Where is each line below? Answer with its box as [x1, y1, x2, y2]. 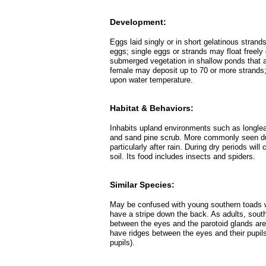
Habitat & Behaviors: [110, 103, 194, 113]
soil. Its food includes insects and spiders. [110, 152, 255, 161]
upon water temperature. [110, 75, 193, 85]
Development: [110, 17, 166, 27]
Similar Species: [110, 179, 175, 189]
